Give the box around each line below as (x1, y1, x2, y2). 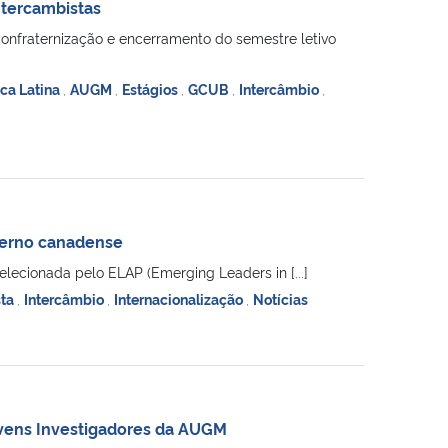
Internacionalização (113, 288, 246, 308)
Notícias (252, 288, 308, 308)
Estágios (121, 78, 181, 98)
